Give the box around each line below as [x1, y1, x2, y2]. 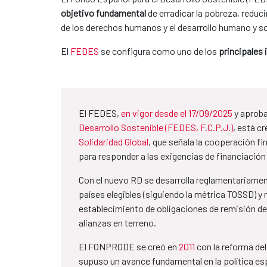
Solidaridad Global [79, 135, 148, 147]
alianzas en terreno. [79, 216, 156, 228]
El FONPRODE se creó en [79, 240, 179, 252]
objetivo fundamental [61, 7, 146, 18]
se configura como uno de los [101, 45, 219, 57]
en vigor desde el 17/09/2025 [121, 107, 232, 119]
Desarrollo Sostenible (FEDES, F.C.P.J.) [79, 121, 233, 133]
